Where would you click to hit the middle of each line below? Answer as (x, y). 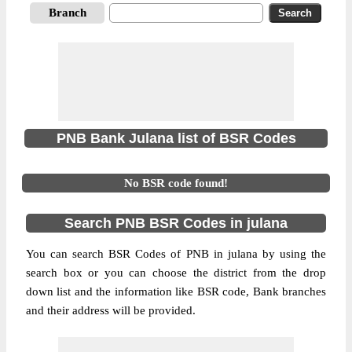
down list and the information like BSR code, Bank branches (176, 291)
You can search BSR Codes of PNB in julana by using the (176, 254)
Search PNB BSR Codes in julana (176, 223)
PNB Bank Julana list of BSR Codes (176, 138)
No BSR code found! (176, 183)
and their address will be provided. (111, 310)
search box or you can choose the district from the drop (176, 273)
